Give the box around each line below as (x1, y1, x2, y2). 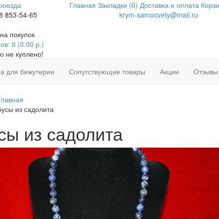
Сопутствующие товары (69, 66, 145, 76)
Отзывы (194, 66, 218, 76)
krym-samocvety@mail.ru (119, 10, 198, 20)
